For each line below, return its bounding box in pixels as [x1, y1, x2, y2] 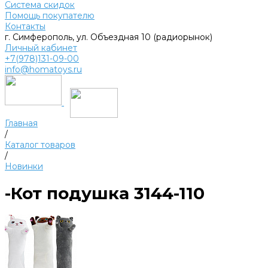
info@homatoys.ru [5, 64, 82, 75]
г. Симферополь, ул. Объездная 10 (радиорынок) [5, 32, 212, 42]
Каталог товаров [5, 139, 75, 151]
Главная [5, 118, 38, 129]
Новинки [5, 161, 43, 172]
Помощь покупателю [5, 10, 95, 21]
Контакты [5, 21, 45, 32]
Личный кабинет [5, 42, 77, 53]
